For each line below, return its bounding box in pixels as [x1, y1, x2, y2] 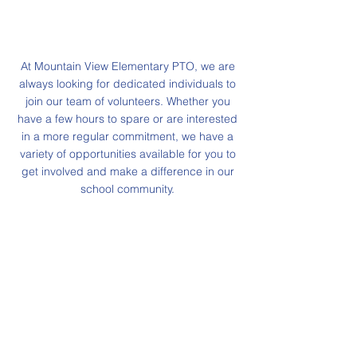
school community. [80, 182, 175, 196]
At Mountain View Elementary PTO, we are [20, 59, 235, 73]
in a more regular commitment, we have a [22, 129, 233, 143]
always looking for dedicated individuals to [19, 76, 236, 91]
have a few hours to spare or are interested [18, 112, 237, 126]
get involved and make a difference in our [21, 164, 234, 178]
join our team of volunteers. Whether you [25, 94, 230, 108]
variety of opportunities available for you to [19, 147, 236, 161]
